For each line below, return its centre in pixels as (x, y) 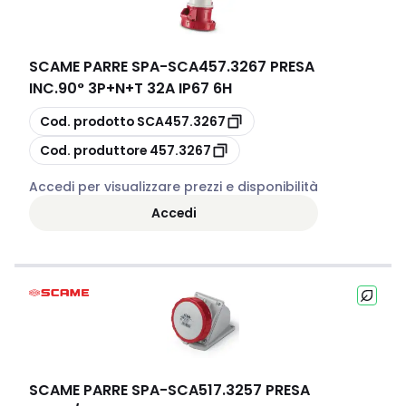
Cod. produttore (93, 150)
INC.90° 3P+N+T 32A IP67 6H (130, 88)
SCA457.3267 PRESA (241, 67)
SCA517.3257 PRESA (239, 390)
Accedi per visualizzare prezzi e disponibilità (174, 187)
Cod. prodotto (87, 121)
